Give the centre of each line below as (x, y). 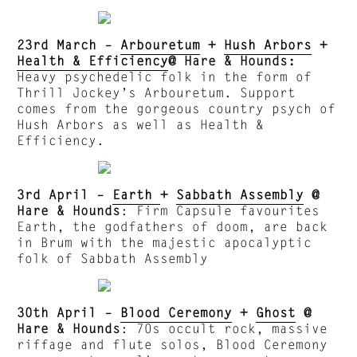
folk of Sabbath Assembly (113, 257)
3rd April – (65, 194)
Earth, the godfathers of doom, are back (173, 226)
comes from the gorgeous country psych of (177, 108)
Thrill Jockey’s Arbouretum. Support (157, 92)
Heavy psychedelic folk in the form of (165, 76)
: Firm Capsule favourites (220, 210)
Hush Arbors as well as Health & (141, 124)
